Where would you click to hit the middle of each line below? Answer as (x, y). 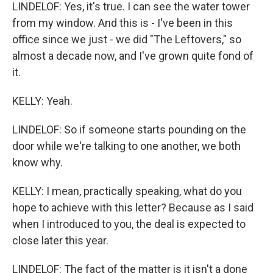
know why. (37, 162)
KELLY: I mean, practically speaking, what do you (127, 191)
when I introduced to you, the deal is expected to (129, 224)
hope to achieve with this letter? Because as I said (133, 207)
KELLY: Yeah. (42, 101)
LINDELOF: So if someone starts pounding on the (129, 129)
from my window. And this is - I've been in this (122, 23)
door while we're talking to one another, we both (126, 146)
